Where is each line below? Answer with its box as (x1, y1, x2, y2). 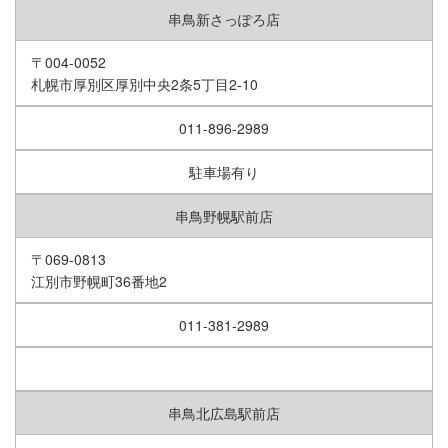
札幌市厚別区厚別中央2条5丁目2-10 (31, 74, 258, 95)
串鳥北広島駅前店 (168, 403, 280, 424)
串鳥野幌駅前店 (175, 206, 273, 227)
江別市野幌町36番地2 (31, 271, 167, 292)
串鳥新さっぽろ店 (168, 9, 280, 30)
